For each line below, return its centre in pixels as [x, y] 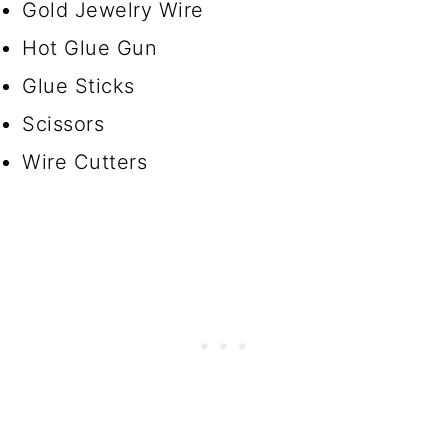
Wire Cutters [85, 162]
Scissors [63, 124]
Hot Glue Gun [90, 48]
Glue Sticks [78, 86]
